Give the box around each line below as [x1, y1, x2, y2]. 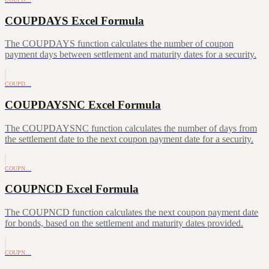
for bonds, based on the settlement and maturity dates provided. [5, 218, 243, 229]
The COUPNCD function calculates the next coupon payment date [5, 207, 258, 218]
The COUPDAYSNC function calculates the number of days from [5, 122, 257, 133]
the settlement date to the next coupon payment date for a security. [5, 133, 253, 144]
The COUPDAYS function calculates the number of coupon [5, 38, 234, 49]
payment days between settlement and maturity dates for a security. [5, 49, 256, 60]
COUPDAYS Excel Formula [5, 14, 144, 27]
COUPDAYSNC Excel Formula [5, 98, 161, 112]
